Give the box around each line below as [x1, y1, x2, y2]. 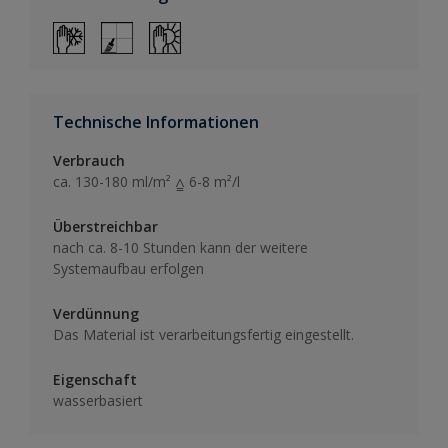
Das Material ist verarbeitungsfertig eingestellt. [53, 324, 354, 344]
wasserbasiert [53, 390, 143, 410]
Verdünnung [53, 303, 139, 323]
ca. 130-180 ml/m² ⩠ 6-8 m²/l [53, 171, 240, 191]
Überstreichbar [53, 216, 158, 236]
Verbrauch [53, 150, 125, 170]
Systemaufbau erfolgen [53, 258, 204, 278]
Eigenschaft [53, 369, 137, 389]
